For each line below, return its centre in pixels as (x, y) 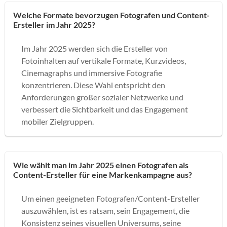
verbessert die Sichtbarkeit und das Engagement (105, 109)
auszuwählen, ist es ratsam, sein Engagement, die (105, 210)
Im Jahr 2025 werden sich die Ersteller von (94, 48)
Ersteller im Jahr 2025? (54, 24)
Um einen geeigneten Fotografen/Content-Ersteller (110, 198)
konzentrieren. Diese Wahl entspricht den (93, 85)
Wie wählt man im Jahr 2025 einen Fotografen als (101, 165)
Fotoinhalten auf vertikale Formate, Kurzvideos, (104, 60)
